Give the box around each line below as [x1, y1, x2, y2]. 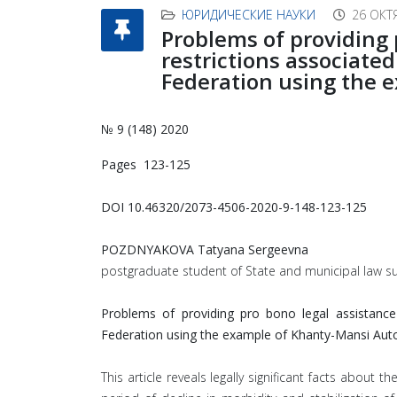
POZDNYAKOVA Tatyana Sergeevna [101, 241, 308, 258]
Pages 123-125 [101, 156, 191, 173]
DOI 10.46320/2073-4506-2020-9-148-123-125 [101, 198, 367, 215]
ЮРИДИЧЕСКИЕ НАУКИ [182, 6, 315, 23]
